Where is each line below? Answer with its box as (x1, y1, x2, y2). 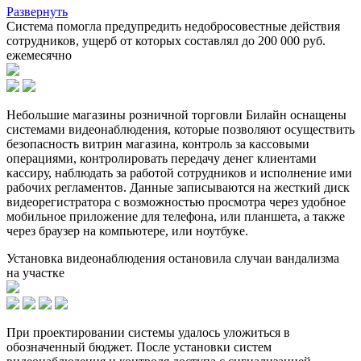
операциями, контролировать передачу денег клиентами (6, 151, 317, 165)
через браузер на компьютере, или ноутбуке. (6, 223, 248, 238)
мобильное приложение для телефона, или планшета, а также (6, 209, 345, 223)
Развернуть (6, 4, 68, 19)
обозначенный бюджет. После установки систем (6, 339, 272, 354)
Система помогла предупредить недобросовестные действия (6, 19, 340, 33)
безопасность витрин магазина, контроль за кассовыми (6, 136, 309, 151)
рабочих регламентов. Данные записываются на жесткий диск (6, 180, 350, 194)
